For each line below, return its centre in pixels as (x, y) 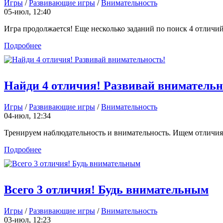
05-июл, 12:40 (27, 12)
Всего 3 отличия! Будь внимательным (106, 190)
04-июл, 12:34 (27, 116)
